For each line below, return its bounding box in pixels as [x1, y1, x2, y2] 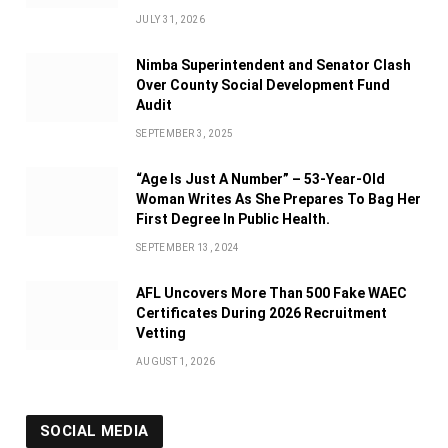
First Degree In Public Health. [136, 211, 330, 228]
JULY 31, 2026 [136, 14, 205, 26]
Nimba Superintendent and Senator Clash [136, 57, 411, 74]
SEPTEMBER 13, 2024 [136, 242, 240, 254]
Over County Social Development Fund [136, 77, 390, 94]
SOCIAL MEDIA [40, 422, 149, 441]
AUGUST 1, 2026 [136, 356, 216, 368]
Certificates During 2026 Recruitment [136, 305, 387, 322]
